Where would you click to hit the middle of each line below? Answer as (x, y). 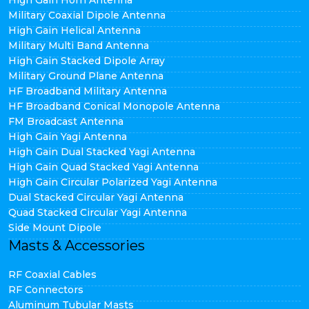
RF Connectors (46, 290)
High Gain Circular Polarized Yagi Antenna (113, 182)
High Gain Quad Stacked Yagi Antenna (103, 167)
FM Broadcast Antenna (66, 121)
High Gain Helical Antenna (74, 30)
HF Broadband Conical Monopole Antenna (114, 106)
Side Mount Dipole (55, 228)
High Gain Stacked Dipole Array (87, 61)
